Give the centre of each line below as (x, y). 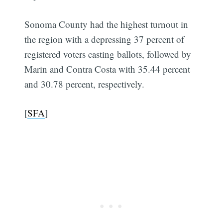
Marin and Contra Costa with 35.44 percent (108, 69)
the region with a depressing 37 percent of (105, 39)
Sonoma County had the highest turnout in (107, 24)
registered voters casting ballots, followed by (108, 54)
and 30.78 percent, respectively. (85, 84)
